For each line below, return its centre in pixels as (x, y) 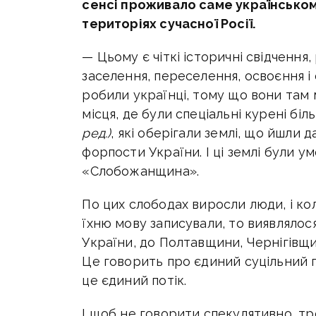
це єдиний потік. (134, 281)
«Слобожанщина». (141, 171)
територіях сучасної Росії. (169, 24)
